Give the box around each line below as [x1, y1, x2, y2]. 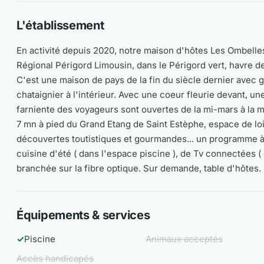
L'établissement [16, 18, 104, 32]
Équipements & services [16, 208, 150, 222]
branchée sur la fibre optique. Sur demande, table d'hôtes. [16, 163, 261, 174]
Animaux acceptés [146, 233, 223, 245]
